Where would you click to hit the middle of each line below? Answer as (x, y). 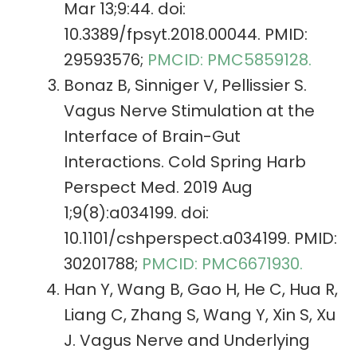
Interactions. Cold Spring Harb (185, 162)
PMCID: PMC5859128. (229, 60)
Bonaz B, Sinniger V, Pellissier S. (185, 86)
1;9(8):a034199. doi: (136, 213)
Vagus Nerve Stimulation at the (189, 111)
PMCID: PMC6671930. (222, 264)
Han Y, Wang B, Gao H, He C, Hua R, (201, 290)
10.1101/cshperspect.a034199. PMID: (200, 239)
